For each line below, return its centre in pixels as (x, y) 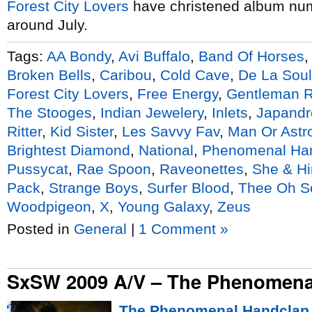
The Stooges (49, 112)
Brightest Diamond (69, 150)
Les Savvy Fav (171, 131)
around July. (47, 25)
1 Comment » (184, 229)
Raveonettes (202, 169)
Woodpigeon (49, 206)
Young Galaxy (163, 206)
